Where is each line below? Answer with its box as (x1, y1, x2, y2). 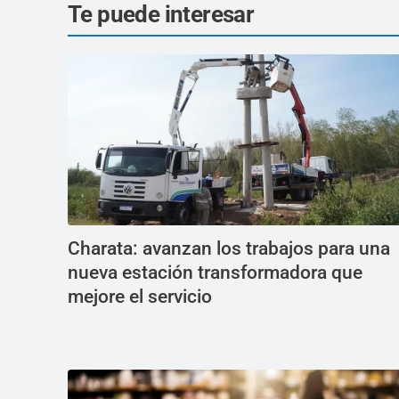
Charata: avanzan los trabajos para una (68, 238, 390, 259)
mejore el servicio (68, 286, 212, 307)
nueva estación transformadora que (68, 262, 362, 283)
